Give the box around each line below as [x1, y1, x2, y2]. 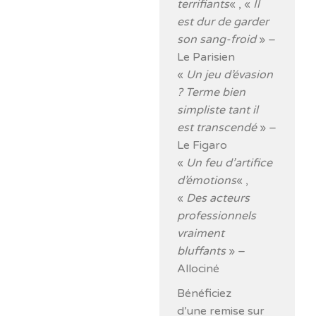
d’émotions [177, 174, 237, 188]
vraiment [177, 226, 225, 241]
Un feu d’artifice [186, 156, 273, 170]
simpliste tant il [177, 103, 259, 117]
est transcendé [177, 121, 257, 135]
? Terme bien [177, 85, 246, 99]
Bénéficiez [177, 286, 232, 300]
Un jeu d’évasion [186, 68, 274, 82]
